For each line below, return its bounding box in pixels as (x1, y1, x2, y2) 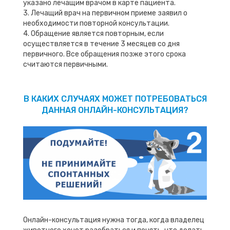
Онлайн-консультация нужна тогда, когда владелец (23, 215, 204, 224)
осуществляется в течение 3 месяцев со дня (23, 39, 180, 48)
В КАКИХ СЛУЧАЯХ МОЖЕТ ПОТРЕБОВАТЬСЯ (23, 93, 207, 104)
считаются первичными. (23, 60, 108, 69)
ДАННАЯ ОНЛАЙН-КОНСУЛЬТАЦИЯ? (42, 105, 188, 115)
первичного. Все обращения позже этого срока (23, 49, 186, 59)
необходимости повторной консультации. (23, 18, 169, 28)
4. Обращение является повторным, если (23, 29, 164, 38)
